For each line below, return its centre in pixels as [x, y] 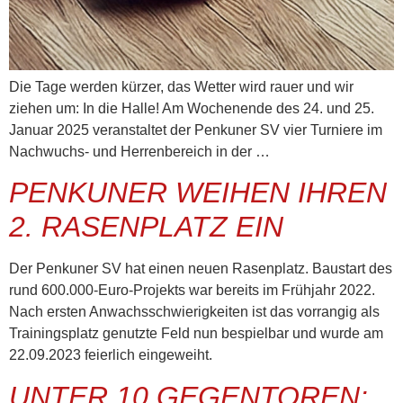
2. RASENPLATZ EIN [146, 227]
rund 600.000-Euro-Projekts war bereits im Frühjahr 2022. [192, 291]
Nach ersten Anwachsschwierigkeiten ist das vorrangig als [194, 312]
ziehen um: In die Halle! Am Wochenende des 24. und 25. [192, 109]
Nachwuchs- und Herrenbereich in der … [139, 152]
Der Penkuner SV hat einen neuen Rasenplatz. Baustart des [201, 269]
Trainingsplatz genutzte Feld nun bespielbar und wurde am [196, 334]
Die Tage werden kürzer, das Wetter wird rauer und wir [181, 87]
